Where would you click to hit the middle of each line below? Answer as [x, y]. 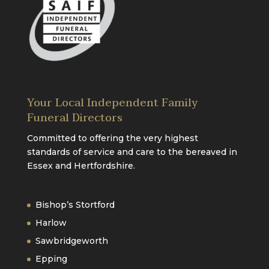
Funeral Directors [74, 118]
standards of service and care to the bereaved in [132, 152]
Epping [51, 258]
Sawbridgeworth [71, 240]
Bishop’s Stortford [75, 204]
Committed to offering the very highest [112, 138]
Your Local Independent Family [112, 103]
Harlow [51, 222]
